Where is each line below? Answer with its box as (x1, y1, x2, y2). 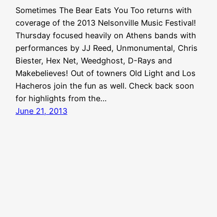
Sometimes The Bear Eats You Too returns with (15, 5, 192, 15)
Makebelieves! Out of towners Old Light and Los (15, 68, 196, 78)
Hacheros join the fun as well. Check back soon (15, 81, 194, 91)
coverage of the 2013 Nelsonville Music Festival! (15, 18, 196, 28)
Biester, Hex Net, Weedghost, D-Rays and (15, 56, 172, 66)
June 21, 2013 (15, 106, 67, 116)
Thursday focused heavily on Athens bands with (15, 31, 196, 41)
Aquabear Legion (15, 199, 78, 209)
